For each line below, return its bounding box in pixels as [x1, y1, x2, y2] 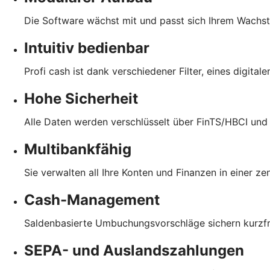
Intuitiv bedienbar [24, 39, 149, 57]
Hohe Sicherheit [24, 89, 138, 107]
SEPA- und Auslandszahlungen [24, 241, 244, 259]
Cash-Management [24, 190, 160, 209]
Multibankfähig [24, 140, 131, 158]
